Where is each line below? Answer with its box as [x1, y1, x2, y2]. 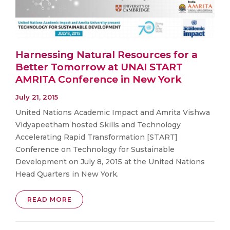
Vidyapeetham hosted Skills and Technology [15, 120, 181, 130]
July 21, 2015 [15, 93, 58, 102]
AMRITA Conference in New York [15, 73, 182, 85]
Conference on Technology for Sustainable [15, 145, 175, 155]
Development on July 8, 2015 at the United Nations [15, 157, 205, 167]
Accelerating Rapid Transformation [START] [15, 132, 178, 142]
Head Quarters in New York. [15, 169, 119, 179]
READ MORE [27, 196, 72, 204]
